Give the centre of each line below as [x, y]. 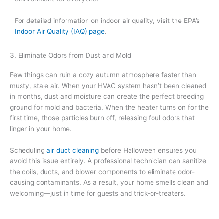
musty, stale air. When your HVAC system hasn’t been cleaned [108, 85]
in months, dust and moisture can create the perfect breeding [107, 96]
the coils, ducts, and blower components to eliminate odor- [102, 171]
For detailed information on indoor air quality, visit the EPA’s [107, 20]
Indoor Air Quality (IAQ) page [60, 31]
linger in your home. [41, 128]
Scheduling [28, 150]
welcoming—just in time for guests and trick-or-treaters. [98, 193]
